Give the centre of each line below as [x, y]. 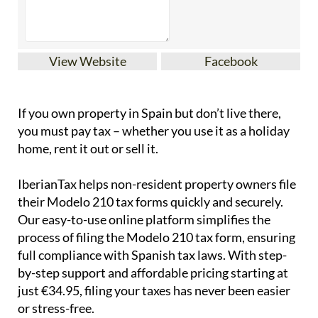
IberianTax [47, 184]
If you [34, 113]
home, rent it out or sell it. [88, 149]
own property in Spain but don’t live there [165, 113]
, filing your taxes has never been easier [185, 291]
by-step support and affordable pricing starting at [153, 273]
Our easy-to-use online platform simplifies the [144, 220]
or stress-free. [56, 308]
